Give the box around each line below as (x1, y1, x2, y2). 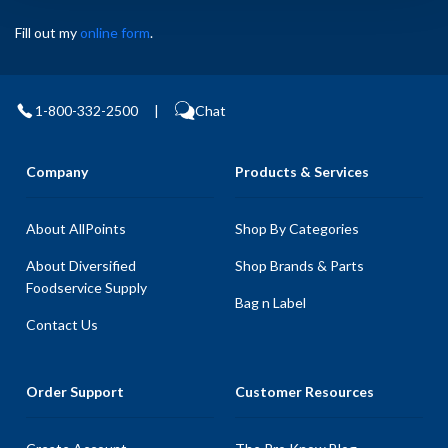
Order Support (25, 383, 124, 400)
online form (80, 23, 150, 41)
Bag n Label (234, 294, 306, 311)
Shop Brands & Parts (234, 257, 364, 274)
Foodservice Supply (25, 279, 147, 296)
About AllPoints (25, 220, 126, 237)
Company (25, 163, 88, 180)
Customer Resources (234, 383, 374, 400)
